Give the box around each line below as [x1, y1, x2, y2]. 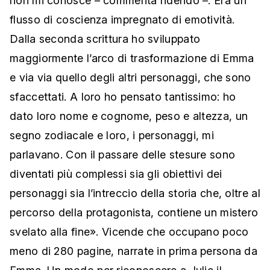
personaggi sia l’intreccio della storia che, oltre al [10, 187, 260, 200]
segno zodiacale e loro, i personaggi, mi [10, 129, 214, 142]
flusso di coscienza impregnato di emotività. [10, 13, 235, 27]
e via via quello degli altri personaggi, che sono [10, 71, 251, 84]
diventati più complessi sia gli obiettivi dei [10, 168, 222, 181]
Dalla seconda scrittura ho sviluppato [10, 33, 201, 46]
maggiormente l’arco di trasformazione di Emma [10, 52, 254, 65]
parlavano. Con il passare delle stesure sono [10, 148, 236, 162]
